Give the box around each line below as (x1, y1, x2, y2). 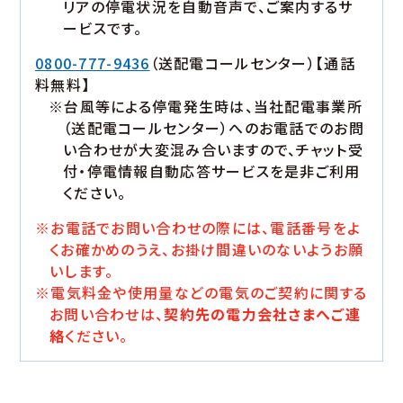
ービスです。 (63, 17, 143, 40)
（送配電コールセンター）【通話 (149, 52, 355, 75)
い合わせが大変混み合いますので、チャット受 (63, 139, 363, 161)
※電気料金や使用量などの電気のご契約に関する (35, 282, 368, 304)
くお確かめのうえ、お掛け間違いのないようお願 (49, 238, 364, 261)
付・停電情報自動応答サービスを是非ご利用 (63, 160, 361, 183)
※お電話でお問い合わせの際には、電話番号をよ (35, 217, 362, 239)
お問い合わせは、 (49, 303, 165, 326)
